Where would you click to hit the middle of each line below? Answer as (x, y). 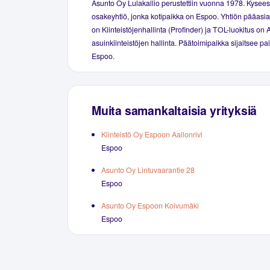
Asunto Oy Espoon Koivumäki (150, 205)
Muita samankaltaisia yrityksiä (174, 110)
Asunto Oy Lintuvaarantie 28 (148, 170)
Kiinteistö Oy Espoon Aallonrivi (152, 135)
